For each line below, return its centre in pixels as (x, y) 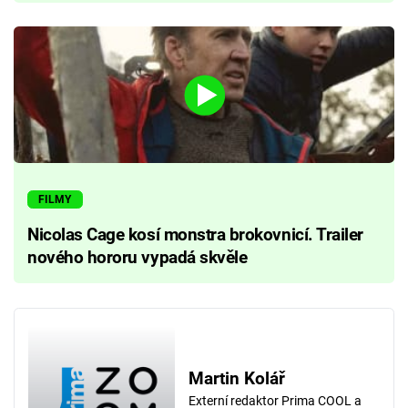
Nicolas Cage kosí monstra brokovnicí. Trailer (195, 235)
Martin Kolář (236, 378)
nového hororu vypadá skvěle (138, 258)
